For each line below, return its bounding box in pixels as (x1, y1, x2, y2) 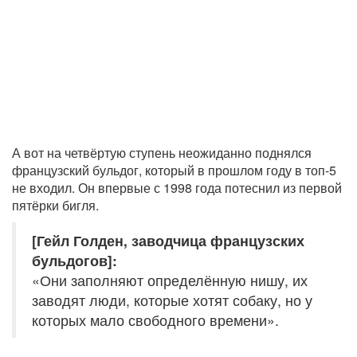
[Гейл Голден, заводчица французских (32, 230, 304, 251)
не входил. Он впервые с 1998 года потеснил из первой (12, 178, 342, 198)
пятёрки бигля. (12, 196, 99, 215)
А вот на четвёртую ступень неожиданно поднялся (12, 143, 312, 163)
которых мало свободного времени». (32, 310, 279, 331)
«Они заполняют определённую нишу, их (32, 270, 308, 291)
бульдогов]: (32, 250, 117, 271)
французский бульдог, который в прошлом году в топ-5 (12, 161, 336, 180)
